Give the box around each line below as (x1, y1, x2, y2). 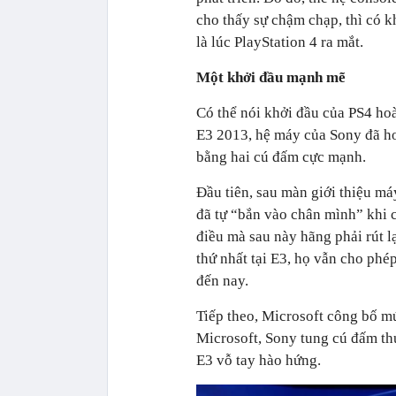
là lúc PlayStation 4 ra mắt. (196, 33, 363, 50)
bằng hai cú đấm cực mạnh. (196, 148, 366, 165)
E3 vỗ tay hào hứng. (196, 351, 321, 369)
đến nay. (196, 271, 248, 289)
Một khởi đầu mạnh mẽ (196, 68, 346, 86)
